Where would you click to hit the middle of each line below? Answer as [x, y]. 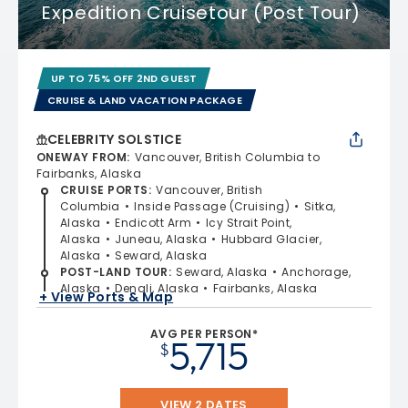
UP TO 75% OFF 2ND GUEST [124, 78]
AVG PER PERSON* [204, 333]
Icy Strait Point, [249, 222]
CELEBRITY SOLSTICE [115, 139]
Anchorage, [316, 271]
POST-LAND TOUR [114, 271]
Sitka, [320, 206]
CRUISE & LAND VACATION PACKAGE [145, 100]
